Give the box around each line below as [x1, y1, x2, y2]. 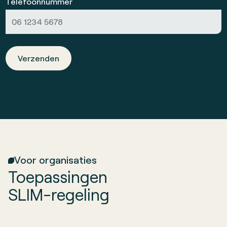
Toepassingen [8, 166, 107, 186]
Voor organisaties [14, 153, 97, 166]
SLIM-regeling [8, 184, 109, 204]
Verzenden [18, 53, 60, 63]
